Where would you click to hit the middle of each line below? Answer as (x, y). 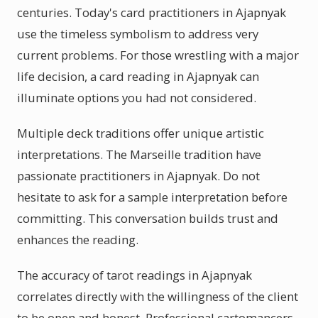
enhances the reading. (78, 240)
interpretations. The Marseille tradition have (139, 154)
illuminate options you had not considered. (137, 98)
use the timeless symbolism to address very (138, 34)
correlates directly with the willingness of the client (158, 296)
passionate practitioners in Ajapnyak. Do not (138, 176)
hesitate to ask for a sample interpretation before (152, 197)
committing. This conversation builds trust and (148, 218)
